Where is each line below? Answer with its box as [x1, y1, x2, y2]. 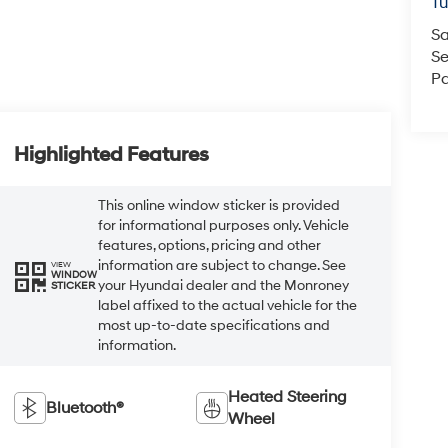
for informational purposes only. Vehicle [97, 216, 349, 234]
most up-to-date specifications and [97, 316, 330, 334]
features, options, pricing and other [97, 236, 321, 254]
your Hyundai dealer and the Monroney [97, 276, 349, 294]
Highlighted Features [13, 142, 209, 167]
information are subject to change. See [97, 256, 346, 274]
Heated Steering [228, 386, 348, 407]
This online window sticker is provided [97, 196, 340, 214]
